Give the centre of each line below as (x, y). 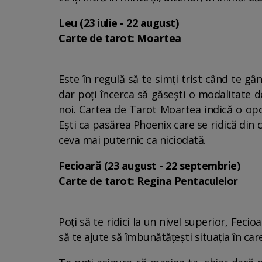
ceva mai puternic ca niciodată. (132, 140)
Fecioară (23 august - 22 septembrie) (149, 166)
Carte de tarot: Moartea (120, 38)
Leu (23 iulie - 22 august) (118, 23)
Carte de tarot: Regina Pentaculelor (148, 181)
